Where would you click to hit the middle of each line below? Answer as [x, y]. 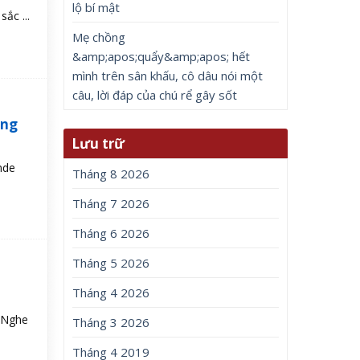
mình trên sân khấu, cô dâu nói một [168, 76]
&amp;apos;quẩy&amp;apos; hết [162, 56]
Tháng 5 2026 [111, 263]
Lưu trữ [98, 144]
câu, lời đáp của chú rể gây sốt [155, 95]
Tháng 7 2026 [111, 204]
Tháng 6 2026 [111, 233]
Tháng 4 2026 [111, 293]
